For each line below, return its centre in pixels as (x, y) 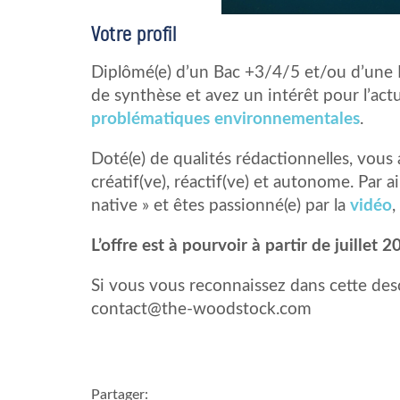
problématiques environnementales (225, 119)
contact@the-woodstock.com (201, 309)
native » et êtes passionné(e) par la (221, 205)
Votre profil (133, 34)
